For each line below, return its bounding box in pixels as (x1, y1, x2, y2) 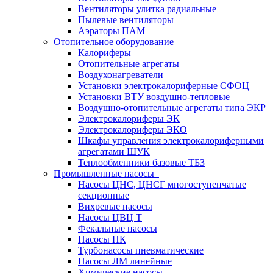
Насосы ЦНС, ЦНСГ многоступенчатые (78, 179, 246, 190)
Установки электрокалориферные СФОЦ (78, 80, 249, 91)
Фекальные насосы (78, 223, 157, 233)
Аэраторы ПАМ (78, 26, 145, 36)
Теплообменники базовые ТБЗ (78, 157, 205, 168)
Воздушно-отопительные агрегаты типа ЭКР (78, 102, 266, 113)
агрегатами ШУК (78, 146, 150, 157)
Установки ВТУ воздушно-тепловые (78, 91, 230, 102)
